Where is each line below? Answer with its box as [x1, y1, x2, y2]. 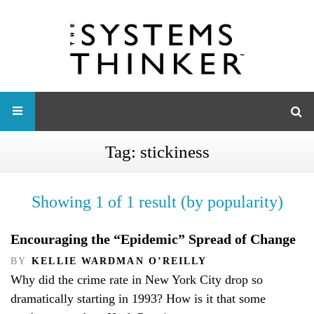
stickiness [139, 142, 210, 161]
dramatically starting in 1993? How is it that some [11, 292, 266, 306]
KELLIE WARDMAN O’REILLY [32, 255, 207, 266]
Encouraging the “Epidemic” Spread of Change [11, 231, 296, 247]
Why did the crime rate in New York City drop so [11, 273, 263, 287]
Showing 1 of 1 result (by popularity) [31, 192, 283, 211]
